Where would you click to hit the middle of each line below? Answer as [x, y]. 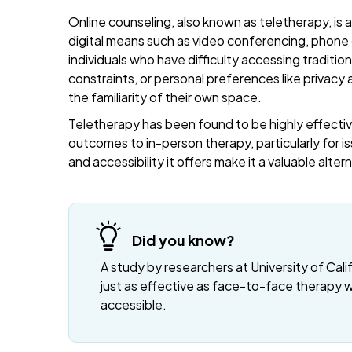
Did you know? [183, 240]
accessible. [134, 304]
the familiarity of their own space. [165, 97]
